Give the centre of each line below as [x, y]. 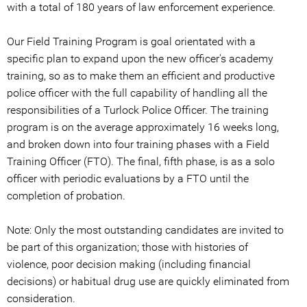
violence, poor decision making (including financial [129, 265]
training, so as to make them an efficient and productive [141, 76]
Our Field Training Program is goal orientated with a [131, 42]
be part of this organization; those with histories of [127, 247]
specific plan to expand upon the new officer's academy [140, 59]
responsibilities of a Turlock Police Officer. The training [138, 110]
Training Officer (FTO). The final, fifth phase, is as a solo [141, 162]
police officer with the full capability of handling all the [137, 93]
